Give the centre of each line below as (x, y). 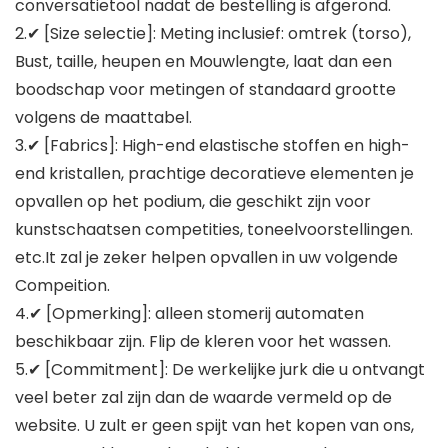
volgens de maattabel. (103, 118)
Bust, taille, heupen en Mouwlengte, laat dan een (203, 62)
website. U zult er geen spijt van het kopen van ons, (214, 426)
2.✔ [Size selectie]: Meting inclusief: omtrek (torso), (213, 34)
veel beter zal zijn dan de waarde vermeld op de (203, 398)
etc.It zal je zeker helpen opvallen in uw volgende (206, 258)
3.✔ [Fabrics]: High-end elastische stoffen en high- (212, 146)
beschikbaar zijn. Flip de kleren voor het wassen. (203, 342)
